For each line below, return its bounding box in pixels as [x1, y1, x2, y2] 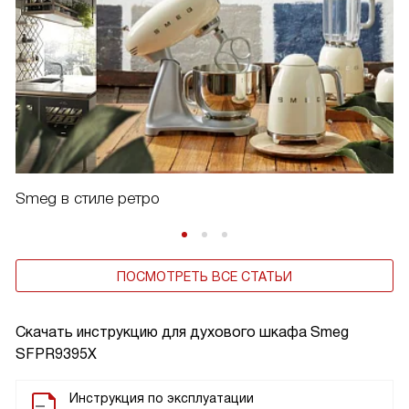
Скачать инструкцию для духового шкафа [16, 324, 310, 341]
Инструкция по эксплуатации [69, 391, 254, 406]
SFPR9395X [16, 346, 97, 362]
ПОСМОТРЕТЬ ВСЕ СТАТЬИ [117, 269, 292, 285]
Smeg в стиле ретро [16, 190, 160, 208]
